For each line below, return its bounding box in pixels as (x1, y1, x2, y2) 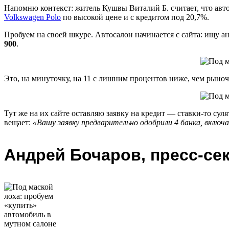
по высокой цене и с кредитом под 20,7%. (61, 13, 209, 22)
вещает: (4, 118, 33, 127)
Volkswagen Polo (4, 13, 61, 22)
